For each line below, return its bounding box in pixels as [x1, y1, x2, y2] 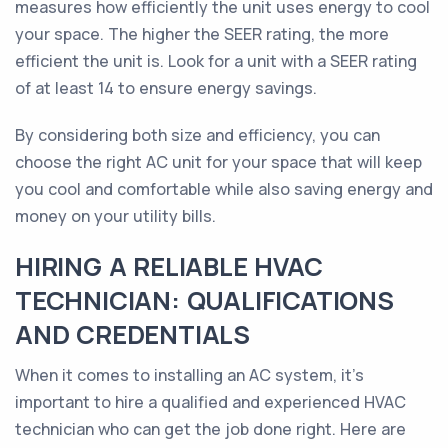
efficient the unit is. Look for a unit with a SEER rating [15, 50, 417, 72]
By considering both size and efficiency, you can [15, 124, 380, 146]
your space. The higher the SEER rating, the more [15, 23, 389, 45]
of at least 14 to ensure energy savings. [15, 77, 317, 99]
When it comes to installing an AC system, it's [15, 364, 364, 386]
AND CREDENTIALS [15, 317, 251, 352]
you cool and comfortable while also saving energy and [15, 178, 433, 200]
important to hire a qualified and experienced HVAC [15, 391, 406, 413]
